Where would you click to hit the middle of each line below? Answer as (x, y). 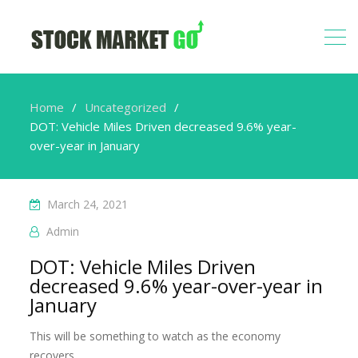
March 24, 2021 (88, 204)
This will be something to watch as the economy (155, 336)
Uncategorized (126, 107)
